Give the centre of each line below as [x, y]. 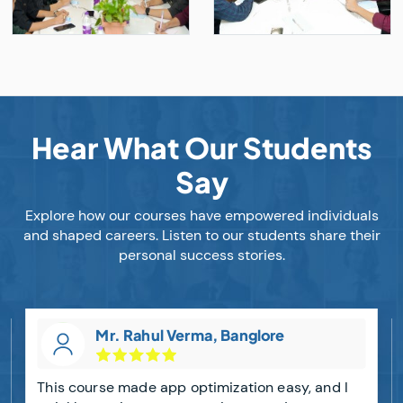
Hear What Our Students [201, 148]
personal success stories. [201, 255]
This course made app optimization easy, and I [193, 388]
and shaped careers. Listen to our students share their [201, 236]
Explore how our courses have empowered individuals [201, 216]
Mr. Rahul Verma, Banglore [190, 335]
